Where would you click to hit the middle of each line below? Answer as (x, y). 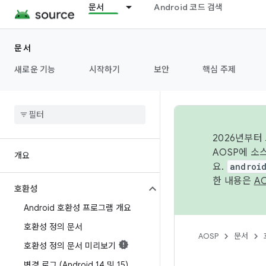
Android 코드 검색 (189, 7)
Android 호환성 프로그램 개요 (77, 208)
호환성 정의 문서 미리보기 (70, 246)
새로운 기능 (35, 69)
